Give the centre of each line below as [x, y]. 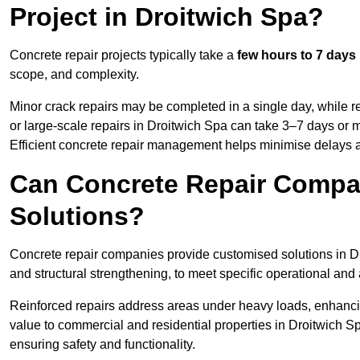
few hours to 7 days [297, 55]
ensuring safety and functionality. [102, 345]
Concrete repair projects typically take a [123, 55]
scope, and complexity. [74, 75]
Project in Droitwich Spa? [167, 17]
